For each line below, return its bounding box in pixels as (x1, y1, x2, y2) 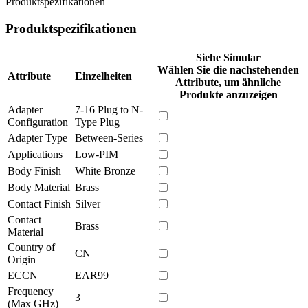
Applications (8, 148, 63, 160)
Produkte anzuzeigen (179, 88, 278, 100)
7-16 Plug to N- (75, 103, 143, 115)
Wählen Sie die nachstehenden (157, 63, 299, 76)
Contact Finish (8, 197, 71, 210)
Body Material (8, 181, 70, 193)
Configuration (8, 115, 68, 128)
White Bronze (75, 164, 135, 177)
